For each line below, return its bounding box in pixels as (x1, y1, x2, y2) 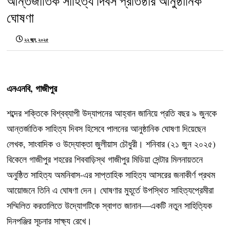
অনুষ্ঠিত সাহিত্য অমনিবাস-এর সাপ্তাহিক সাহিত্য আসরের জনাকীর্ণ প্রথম (7, 168, 216, 181)
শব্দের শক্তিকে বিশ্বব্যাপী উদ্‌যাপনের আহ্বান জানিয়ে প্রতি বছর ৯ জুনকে (7, 106, 217, 119)
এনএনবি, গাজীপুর (7, 81, 57, 95)
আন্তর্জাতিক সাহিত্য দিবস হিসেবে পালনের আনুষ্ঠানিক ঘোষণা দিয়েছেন (7, 122, 206, 135)
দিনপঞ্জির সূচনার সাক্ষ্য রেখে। (7, 214, 92, 227)
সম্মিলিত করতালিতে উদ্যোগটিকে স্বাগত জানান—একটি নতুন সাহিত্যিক (7, 199, 213, 212)
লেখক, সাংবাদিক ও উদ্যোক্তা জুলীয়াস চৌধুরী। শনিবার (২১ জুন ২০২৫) (7, 137, 216, 150)
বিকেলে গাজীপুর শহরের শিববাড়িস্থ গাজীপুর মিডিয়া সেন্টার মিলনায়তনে (7, 152, 203, 165)
